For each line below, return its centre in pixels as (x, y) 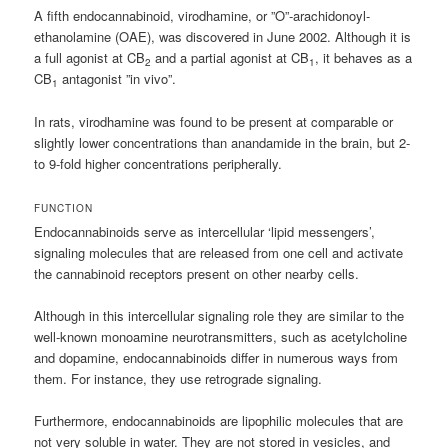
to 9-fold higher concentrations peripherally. (158, 163)
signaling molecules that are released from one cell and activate (219, 252)
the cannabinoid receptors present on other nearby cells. (197, 273)
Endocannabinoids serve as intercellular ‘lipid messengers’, (205, 231)
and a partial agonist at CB (230, 58)
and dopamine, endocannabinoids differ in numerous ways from (216, 357)
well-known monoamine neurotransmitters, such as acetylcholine (221, 336)
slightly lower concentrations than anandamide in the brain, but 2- (222, 142)
